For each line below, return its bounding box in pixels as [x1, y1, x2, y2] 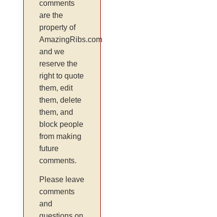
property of [39, 23, 76, 31]
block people [39, 120, 84, 128]
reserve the [39, 59, 78, 68]
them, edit [39, 83, 73, 92]
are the [39, 11, 63, 19]
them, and [39, 108, 74, 116]
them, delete [39, 95, 82, 104]
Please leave [39, 175, 85, 184]
